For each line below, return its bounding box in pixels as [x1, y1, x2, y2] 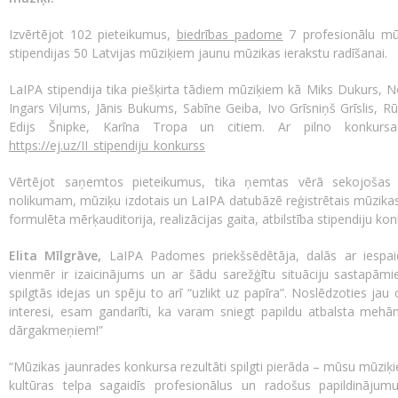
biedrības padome [177, 26, 283, 44]
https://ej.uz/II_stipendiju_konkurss [9, 137, 205, 155]
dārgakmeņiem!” [9, 322, 107, 339]
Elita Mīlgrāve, [9, 247, 102, 265]
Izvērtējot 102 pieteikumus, [9, 26, 178, 44]
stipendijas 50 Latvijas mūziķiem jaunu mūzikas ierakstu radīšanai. [9, 44, 387, 62]
